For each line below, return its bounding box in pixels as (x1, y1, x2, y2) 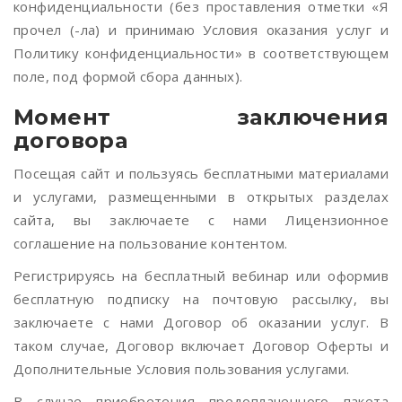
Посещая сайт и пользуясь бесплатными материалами (13, 164, 389, 182)
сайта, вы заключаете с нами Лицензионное (13, 211, 389, 229)
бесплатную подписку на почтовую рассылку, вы (13, 290, 389, 308)
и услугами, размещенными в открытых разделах (13, 188, 389, 205)
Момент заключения (13, 104, 389, 130)
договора (13, 127, 128, 153)
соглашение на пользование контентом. (13, 234, 288, 252)
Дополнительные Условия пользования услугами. (13, 360, 350, 378)
